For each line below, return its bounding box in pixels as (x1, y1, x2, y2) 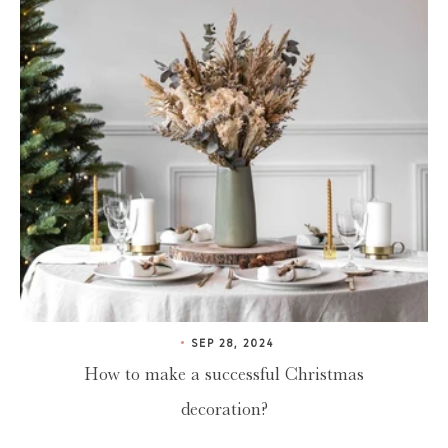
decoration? (180, 398, 268, 419)
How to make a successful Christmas (84, 363, 364, 384)
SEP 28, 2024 (191, 338, 274, 350)
